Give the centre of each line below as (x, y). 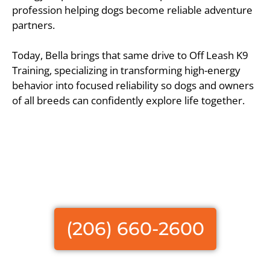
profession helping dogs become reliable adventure (132, 10)
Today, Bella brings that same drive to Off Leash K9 (130, 55)
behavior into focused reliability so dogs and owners (133, 86)
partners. (33, 25)
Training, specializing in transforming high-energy (126, 71)
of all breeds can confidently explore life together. (128, 101)
